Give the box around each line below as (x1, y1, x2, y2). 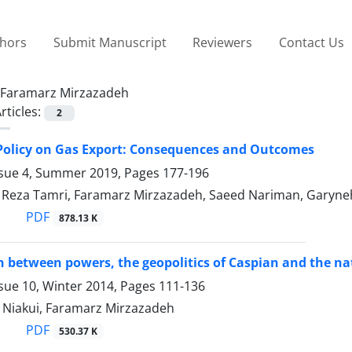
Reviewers (192, 33, 253, 51)
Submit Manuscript (53, 33, 167, 51)
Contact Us (278, 33, 344, 51)
